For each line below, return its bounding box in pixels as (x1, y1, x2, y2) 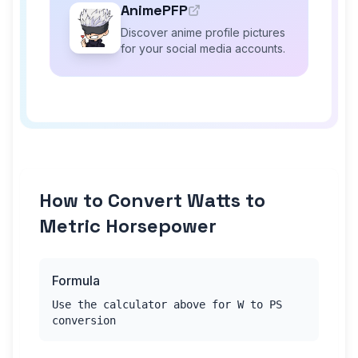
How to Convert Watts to (39, 188, 265, 213)
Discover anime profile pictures (121, 26, 285, 39)
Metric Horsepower (39, 213, 217, 238)
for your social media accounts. (121, 42, 285, 55)
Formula (52, 272, 100, 288)
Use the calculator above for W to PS (52, 298, 282, 311)
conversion (52, 314, 116, 327)
